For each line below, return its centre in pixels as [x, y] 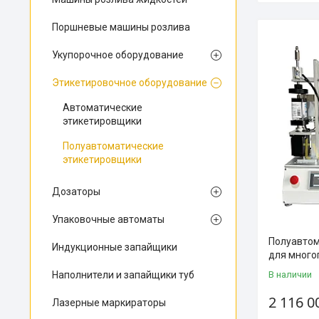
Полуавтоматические [113, 146]
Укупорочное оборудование [118, 55]
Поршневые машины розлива [121, 27]
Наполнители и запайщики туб [123, 275]
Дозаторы [76, 192]
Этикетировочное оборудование [130, 83]
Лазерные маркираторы [109, 303]
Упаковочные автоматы [108, 219]
